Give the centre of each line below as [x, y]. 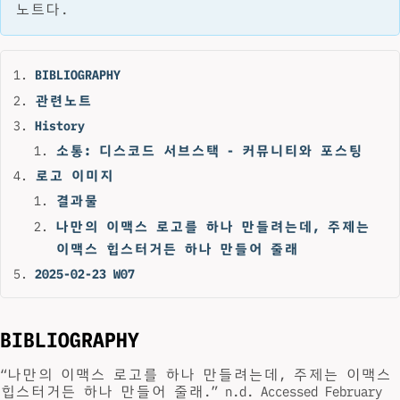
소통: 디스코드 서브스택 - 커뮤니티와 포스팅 [208, 150]
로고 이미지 [75, 176]
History [60, 125]
